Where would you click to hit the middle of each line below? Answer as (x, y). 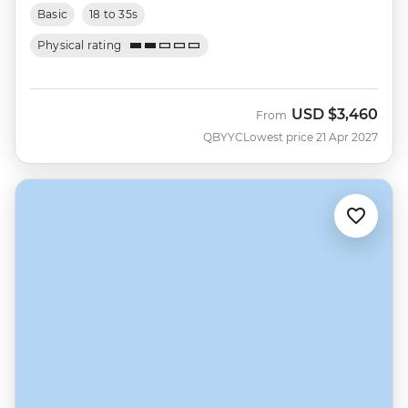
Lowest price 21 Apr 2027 (311, 138)
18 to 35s (113, 15)
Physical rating (80, 46)
